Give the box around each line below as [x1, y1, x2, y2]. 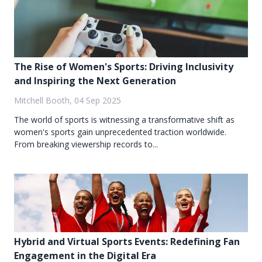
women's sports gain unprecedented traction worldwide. [14, 126, 226, 138]
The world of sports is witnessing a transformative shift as [14, 114, 235, 126]
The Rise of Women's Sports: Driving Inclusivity [14, 60, 233, 74]
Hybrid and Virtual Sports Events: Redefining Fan [14, 235, 240, 249]
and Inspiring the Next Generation [14, 74, 176, 88]
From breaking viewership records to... [14, 139, 158, 150]
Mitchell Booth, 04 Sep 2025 [14, 95, 121, 106]
